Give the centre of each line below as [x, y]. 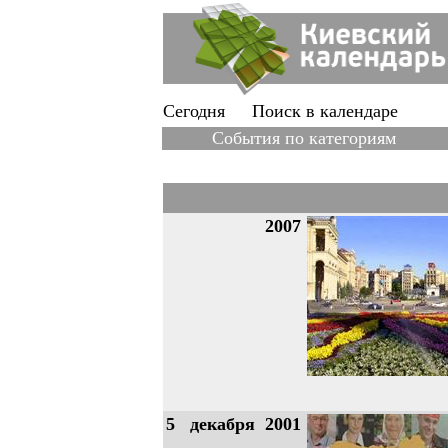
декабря [222, 424]
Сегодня [194, 111]
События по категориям [304, 138]
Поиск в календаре [325, 111]
